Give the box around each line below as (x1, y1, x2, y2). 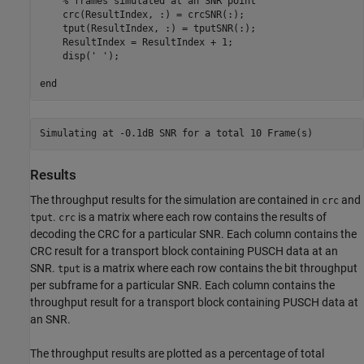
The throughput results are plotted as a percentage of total (30, 347, 324, 360)
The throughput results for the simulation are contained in (30, 193, 322, 206)
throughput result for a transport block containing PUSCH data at (30, 296, 358, 309)
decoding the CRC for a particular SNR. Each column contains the (30, 227, 357, 240)
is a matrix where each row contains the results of (76, 210, 327, 223)
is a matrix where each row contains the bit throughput (80, 262, 357, 275)
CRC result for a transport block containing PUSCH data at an (30, 245, 338, 258)
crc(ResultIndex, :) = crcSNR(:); (39, 9, 245, 21)
